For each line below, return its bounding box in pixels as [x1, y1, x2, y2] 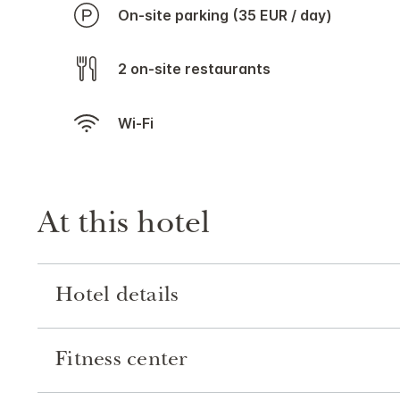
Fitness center [55, 350, 188, 372]
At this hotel [37, 209, 210, 242]
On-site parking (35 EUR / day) [129, 5, 332, 24]
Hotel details [55, 286, 179, 308]
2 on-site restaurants [127, 59, 271, 78]
